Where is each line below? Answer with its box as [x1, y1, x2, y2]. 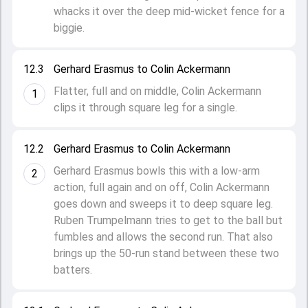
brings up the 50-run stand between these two [54, 247, 279, 260]
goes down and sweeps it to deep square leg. [54, 197, 273, 210]
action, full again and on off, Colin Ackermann [54, 181, 269, 194]
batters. [54, 263, 92, 276]
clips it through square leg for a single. [54, 101, 237, 114]
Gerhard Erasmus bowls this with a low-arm [54, 164, 260, 177]
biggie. [54, 21, 85, 34]
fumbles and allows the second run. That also [54, 230, 273, 243]
